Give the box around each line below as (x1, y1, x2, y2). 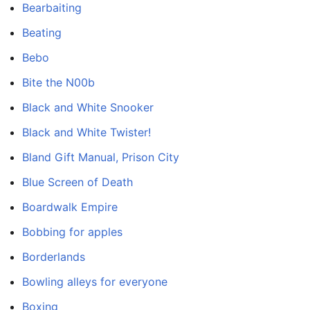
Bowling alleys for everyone (22, 275, 167, 289)
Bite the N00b (22, 75, 95, 90)
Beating (22, 26, 62, 40)
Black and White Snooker (22, 100, 154, 115)
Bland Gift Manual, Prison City (22, 150, 179, 165)
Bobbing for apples (22, 225, 122, 239)
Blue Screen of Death (22, 175, 133, 190)
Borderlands (22, 250, 85, 264)
